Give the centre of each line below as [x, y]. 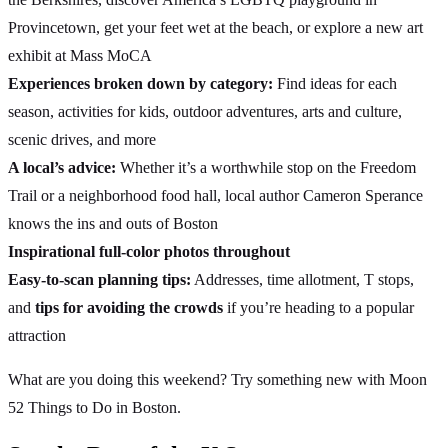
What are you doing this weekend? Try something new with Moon [217, 379]
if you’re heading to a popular [318, 307]
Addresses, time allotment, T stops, [302, 279]
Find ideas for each [335, 83]
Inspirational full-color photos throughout [149, 251]
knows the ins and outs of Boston [113, 223]
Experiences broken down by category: [140, 83]
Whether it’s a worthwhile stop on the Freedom [266, 167]
